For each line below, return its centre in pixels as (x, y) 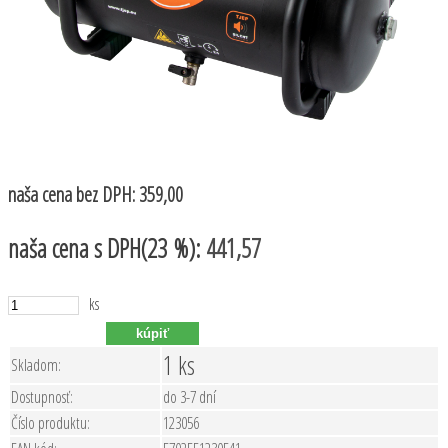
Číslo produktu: (50, 422)
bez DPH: (107, 194)
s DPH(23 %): (150, 247)
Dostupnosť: (42, 396)
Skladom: (36, 364)
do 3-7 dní (189, 396)
